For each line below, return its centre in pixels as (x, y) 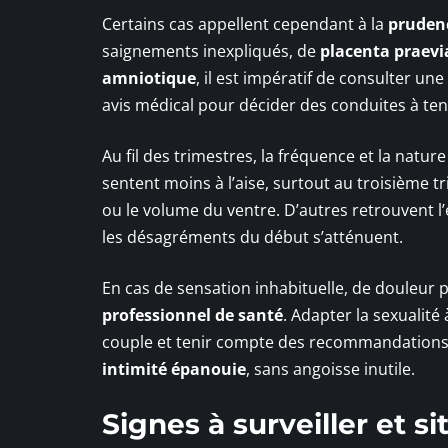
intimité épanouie (174, 368)
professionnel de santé (192, 314)
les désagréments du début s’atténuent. (252, 236)
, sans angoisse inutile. (330, 368)
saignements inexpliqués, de (211, 50)
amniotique (149, 77)
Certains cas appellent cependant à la (245, 23)
